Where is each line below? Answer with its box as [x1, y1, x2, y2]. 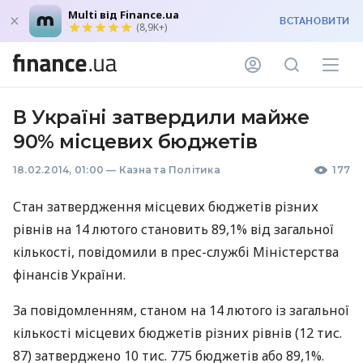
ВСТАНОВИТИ [280, 15, 350, 27]
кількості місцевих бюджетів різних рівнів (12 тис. [13, 324, 342, 342]
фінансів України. [13, 266, 126, 284]
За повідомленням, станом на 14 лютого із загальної [13, 301, 349, 319]
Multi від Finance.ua [68, 7, 179, 22]
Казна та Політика [118, 164, 220, 176]
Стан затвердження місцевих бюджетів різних [13, 198, 318, 216]
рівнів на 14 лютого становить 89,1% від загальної [13, 220, 334, 238]
